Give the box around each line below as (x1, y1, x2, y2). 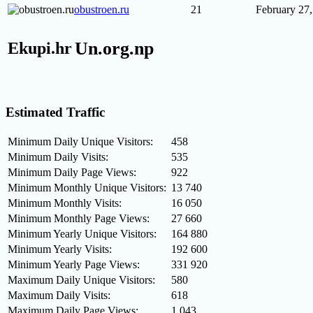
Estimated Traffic (6, 105, 105, 120)
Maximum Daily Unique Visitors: (8, 273, 155, 286)
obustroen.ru (74, 3, 129, 16)
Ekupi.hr (8, 39, 72, 58)
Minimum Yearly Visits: (8, 242, 112, 255)
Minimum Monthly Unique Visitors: (8, 181, 166, 194)
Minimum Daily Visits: (8, 150, 108, 163)
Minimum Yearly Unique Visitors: (8, 227, 156, 240)
